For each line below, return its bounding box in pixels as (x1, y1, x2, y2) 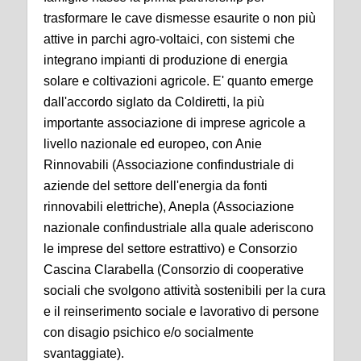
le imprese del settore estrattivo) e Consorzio (44, 242, 297, 256)
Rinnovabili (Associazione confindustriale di (44, 158, 294, 172)
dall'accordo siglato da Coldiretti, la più (44, 95, 264, 110)
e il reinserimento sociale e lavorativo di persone (44, 305, 319, 319)
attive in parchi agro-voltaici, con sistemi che (44, 32, 295, 47)
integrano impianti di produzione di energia (44, 53, 288, 68)
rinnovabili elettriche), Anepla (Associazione (44, 200, 294, 214)
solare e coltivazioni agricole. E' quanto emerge (44, 74, 313, 89)
